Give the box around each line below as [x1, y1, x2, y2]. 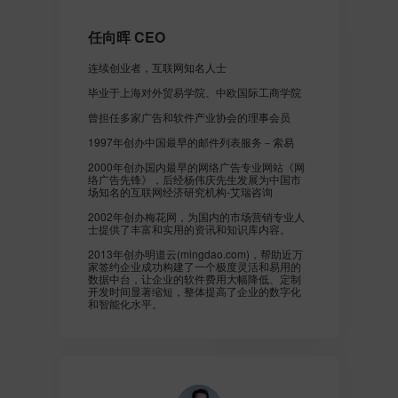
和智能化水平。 [87, 296, 163, 311]
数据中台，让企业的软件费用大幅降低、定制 [87, 271, 301, 286]
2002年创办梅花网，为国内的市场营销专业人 [87, 209, 305, 224]
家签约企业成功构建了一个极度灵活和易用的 [87, 259, 301, 274]
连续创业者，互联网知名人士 [87, 60, 227, 75]
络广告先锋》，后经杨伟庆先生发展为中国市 [87, 171, 301, 187]
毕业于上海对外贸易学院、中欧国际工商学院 [87, 84, 301, 99]
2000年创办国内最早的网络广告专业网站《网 [87, 159, 305, 174]
